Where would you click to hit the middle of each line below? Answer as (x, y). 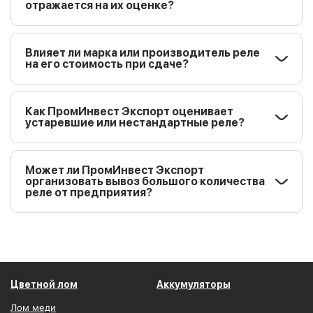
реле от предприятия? (89, 192)
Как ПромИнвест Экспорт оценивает (129, 111)
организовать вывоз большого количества (145, 181)
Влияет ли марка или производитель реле (143, 53)
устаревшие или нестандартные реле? (135, 123)
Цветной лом (44, 284)
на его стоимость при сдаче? (107, 64)
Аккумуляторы (194, 284)
